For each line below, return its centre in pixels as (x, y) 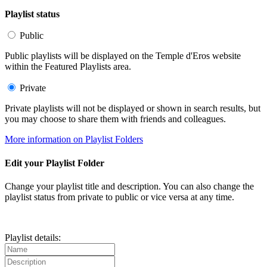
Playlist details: (33, 237)
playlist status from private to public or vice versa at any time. (119, 197)
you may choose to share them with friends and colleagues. (115, 119)
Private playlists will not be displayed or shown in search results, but (133, 108)
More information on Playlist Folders (74, 139)
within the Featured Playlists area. (68, 67)
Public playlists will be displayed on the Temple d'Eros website (123, 56)
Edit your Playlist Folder (55, 163)
